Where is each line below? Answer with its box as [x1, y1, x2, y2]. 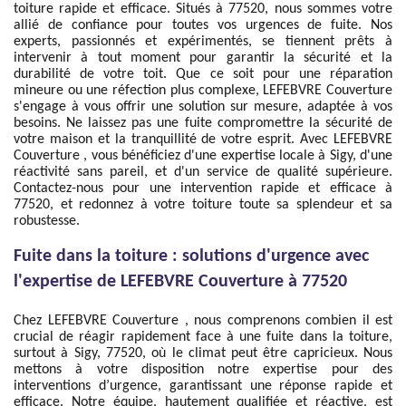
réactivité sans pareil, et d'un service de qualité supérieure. [14, 165, 392, 179]
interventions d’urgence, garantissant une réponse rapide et [14, 379, 392, 393]
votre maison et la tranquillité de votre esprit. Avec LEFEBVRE [14, 132, 392, 147]
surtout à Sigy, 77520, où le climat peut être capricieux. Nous [14, 346, 392, 361]
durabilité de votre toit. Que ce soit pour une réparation [14, 67, 392, 82]
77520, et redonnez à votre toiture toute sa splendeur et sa [14, 198, 392, 212]
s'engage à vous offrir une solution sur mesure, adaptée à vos [14, 100, 392, 114]
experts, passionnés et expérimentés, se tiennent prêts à [14, 34, 392, 49]
